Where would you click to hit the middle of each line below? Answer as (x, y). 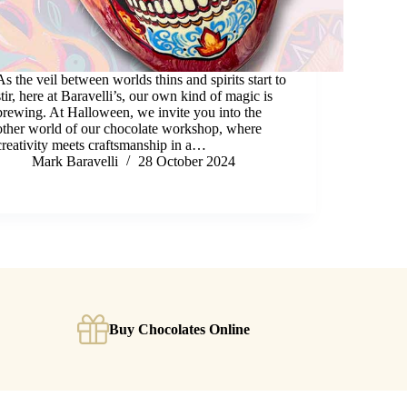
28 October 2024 (187, 162)
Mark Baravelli (75, 162)
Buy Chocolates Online (180, 329)
